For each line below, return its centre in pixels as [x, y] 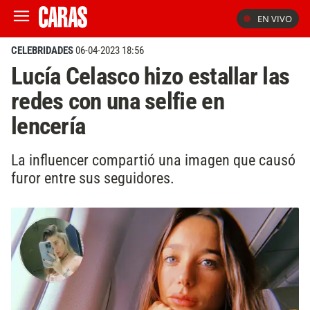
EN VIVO [275, 19]
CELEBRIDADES [42, 51]
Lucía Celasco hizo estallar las [151, 76]
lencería [48, 126]
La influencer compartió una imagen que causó [153, 159]
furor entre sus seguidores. [93, 177]
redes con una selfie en [118, 101]
